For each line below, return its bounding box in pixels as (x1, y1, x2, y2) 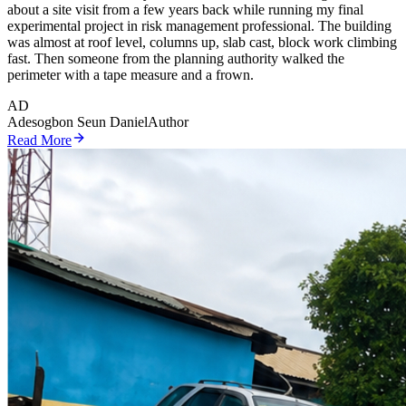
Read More (7, 131, 72, 148)
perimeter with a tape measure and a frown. (7, 66, 254, 82)
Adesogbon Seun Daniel (7, 113, 148, 130)
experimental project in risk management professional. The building (7, 17, 391, 34)
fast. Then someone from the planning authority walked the (7, 50, 344, 66)
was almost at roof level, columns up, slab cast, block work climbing (7, 34, 397, 50)
